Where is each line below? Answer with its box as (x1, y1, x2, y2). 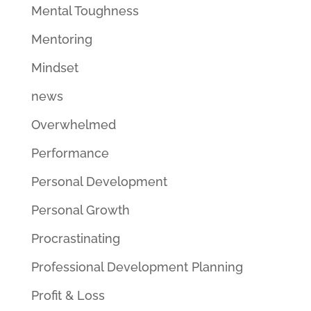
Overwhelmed (31, 117, 116, 132)
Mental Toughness (31, 3, 139, 18)
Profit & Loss (31, 288, 105, 303)
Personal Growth (31, 203, 130, 217)
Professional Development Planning (31, 260, 243, 274)
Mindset (31, 60, 78, 75)
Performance (31, 146, 109, 160)
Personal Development (31, 174, 167, 189)
